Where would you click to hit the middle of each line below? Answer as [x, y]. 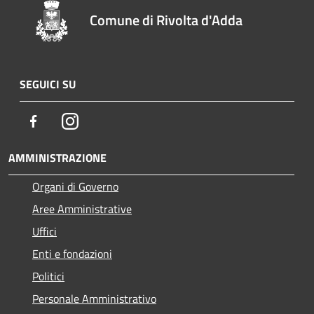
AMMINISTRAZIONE [57, 157]
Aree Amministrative [82, 209]
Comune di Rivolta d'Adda [166, 20]
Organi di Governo [75, 186]
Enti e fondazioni [72, 253]
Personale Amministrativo [94, 298]
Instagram [102, 120]
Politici [48, 276]
